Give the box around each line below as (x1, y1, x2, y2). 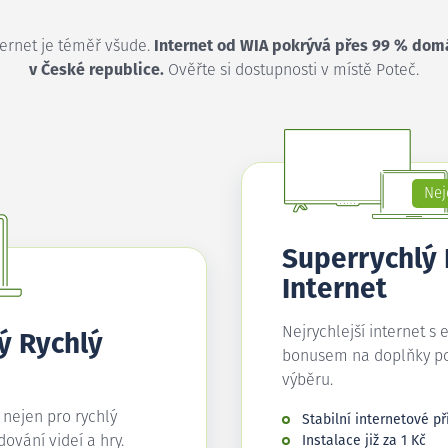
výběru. (282, 372, 333, 388)
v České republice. (29, 62, 164, 78)
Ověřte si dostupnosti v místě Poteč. (164, 62, 419, 78)
